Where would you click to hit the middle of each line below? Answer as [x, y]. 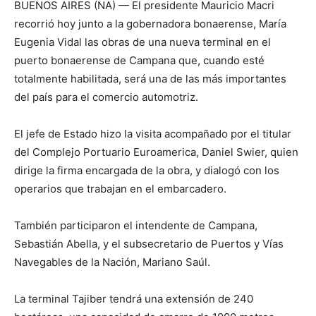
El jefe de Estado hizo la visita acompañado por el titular [153, 134]
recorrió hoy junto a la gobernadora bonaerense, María [150, 24]
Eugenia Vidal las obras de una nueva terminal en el [142, 42]
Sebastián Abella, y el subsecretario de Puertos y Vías [149, 244]
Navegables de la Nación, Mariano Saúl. [112, 262]
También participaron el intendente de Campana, [136, 225]
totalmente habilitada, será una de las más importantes [150, 79]
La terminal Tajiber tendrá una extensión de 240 [134, 299]
